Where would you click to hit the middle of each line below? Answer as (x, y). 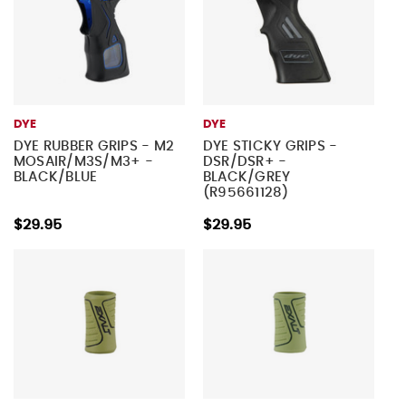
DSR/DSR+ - (245, 161)
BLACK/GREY (246, 177)
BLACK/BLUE (55, 177)
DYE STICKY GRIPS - (270, 146)
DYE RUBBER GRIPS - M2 (94, 146)
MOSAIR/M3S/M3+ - (83, 161)
